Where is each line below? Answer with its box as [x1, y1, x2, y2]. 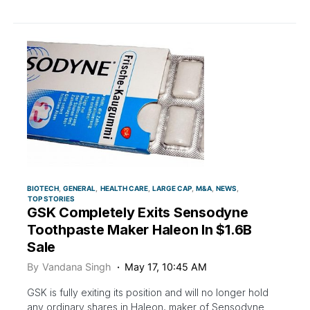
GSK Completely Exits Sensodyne [27, 204, 248, 221]
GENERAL [63, 184, 96, 193]
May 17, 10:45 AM [125, 261, 208, 273]
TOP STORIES [28, 194, 75, 203]
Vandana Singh [42, 261, 111, 273]
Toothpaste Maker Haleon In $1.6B [27, 221, 252, 239]
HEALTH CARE [100, 184, 148, 193]
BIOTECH [27, 184, 59, 193]
